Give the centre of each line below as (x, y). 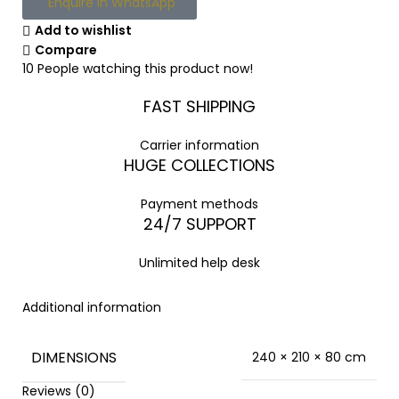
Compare (65, 50)
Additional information (92, 307)
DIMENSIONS (74, 357)
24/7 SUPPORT (199, 224)
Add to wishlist (83, 31)
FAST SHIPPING (199, 106)
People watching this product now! (145, 69)
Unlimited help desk (199, 263)
